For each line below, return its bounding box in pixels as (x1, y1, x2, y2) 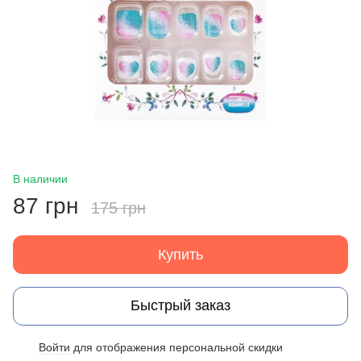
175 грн (91, 198, 146, 217)
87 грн (13, 193, 78, 218)
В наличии (13, 172, 68, 185)
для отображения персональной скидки (70, 340, 283, 354)
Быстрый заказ (131, 297, 230, 314)
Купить (158, 246, 203, 263)
